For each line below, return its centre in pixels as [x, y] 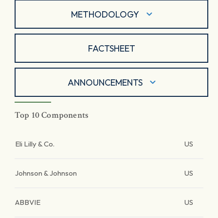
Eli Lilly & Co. [35, 144]
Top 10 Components [52, 115]
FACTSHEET [111, 48]
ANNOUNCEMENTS [105, 82]
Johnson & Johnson [46, 173]
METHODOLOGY [105, 14]
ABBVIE [28, 202]
